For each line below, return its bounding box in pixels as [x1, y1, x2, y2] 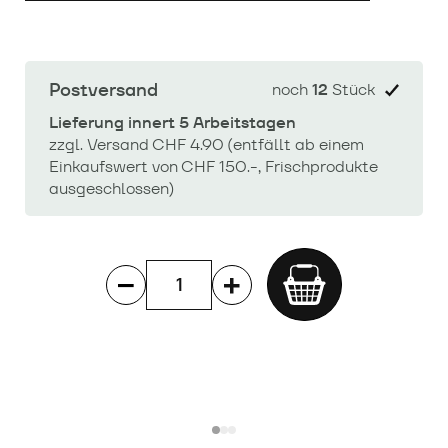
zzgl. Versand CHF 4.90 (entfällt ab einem [49, 134, 364, 156]
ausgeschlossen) [49, 178, 175, 200]
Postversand [49, 78, 158, 102]
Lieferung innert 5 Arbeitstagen [49, 112, 296, 134]
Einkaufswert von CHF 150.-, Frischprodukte [49, 156, 378, 178]
